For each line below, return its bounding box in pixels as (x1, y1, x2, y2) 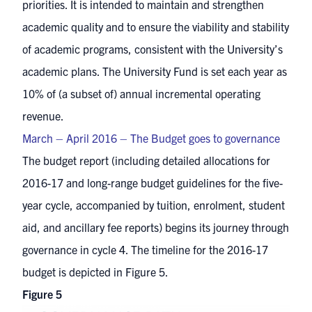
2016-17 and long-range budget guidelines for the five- (22, 175, 283, 190)
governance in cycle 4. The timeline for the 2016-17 (22, 242, 268, 257)
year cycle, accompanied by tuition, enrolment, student (22, 198, 285, 212)
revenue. (22, 109, 64, 123)
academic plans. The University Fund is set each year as (22, 64, 287, 79)
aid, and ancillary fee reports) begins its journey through (22, 220, 289, 235)
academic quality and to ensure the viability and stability (22, 19, 289, 34)
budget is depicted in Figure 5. (22, 265, 169, 279)
